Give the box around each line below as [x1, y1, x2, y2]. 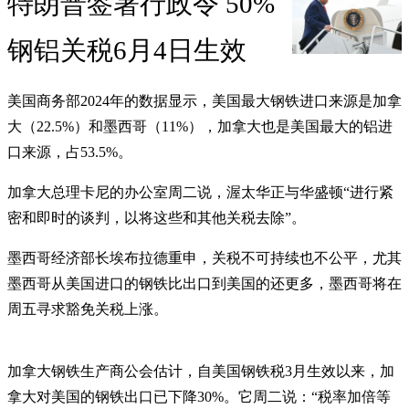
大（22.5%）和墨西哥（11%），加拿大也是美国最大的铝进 [7, 119, 393, 135]
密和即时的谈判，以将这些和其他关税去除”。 [7, 210, 306, 226]
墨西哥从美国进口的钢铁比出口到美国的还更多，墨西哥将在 [7, 276, 402, 292]
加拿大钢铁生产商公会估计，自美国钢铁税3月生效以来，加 [7, 363, 394, 380]
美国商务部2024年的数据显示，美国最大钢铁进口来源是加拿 [7, 93, 402, 110]
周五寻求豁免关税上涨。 [7, 301, 168, 318]
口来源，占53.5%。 [7, 144, 132, 161]
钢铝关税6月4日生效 [7, 36, 246, 66]
